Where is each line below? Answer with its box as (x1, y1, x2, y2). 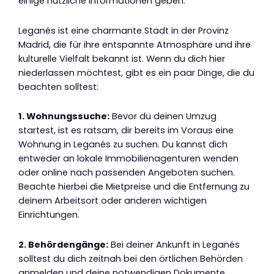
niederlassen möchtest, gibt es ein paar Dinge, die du (18, 66, 254, 79)
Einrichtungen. (18, 209, 80, 221)
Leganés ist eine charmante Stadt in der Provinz (18, 24, 229, 37)
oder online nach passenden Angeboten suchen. (18, 166, 235, 179)
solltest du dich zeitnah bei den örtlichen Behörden (18, 252, 243, 265)
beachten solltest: (18, 80, 98, 93)
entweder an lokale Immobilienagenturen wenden (18, 152, 239, 165)
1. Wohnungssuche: (18, 110, 109, 123)
